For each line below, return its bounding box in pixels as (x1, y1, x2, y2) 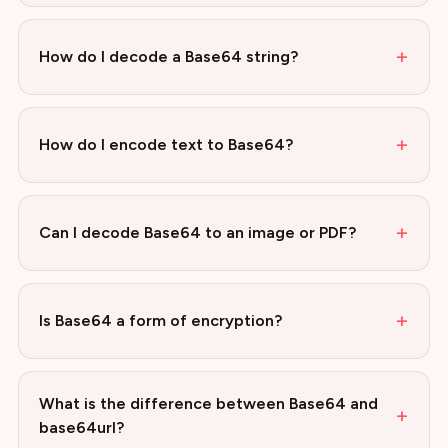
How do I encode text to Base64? (39, 135, 293, 154)
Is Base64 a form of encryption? (39, 311, 282, 330)
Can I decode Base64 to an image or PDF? (39, 223, 356, 242)
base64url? (39, 418, 124, 437)
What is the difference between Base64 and (39, 394, 378, 413)
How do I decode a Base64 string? (39, 47, 298, 66)
